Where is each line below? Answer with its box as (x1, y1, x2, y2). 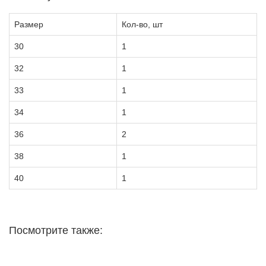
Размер (14, 19, 43, 29)
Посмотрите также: (9, 224, 103, 236)
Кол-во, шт (122, 19, 163, 29)
